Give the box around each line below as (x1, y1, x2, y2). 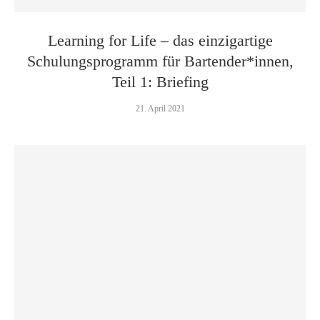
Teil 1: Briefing (111, 73, 209, 91)
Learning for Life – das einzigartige (47, 31, 273, 49)
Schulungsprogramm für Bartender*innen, (26, 52, 294, 70)
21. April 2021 (135, 104, 185, 114)
